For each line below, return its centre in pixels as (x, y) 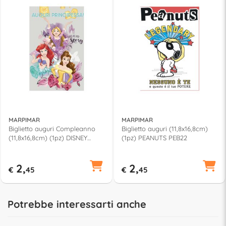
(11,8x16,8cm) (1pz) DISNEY (48, 137)
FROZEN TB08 (30, 147)
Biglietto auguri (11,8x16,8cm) (165, 128)
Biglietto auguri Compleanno (52, 128)
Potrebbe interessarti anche (77, 204)
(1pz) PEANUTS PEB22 (154, 137)
